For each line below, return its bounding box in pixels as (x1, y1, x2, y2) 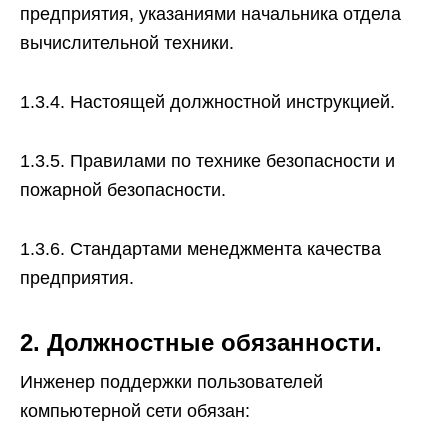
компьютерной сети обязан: (20, 401, 250, 421)
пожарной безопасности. (20, 180, 226, 200)
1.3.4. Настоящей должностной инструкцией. (20, 92, 395, 112)
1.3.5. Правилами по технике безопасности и (20, 151, 395, 171)
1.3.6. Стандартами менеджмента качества (20, 239, 381, 259)
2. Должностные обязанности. (20, 329, 382, 356)
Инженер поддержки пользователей (20, 372, 323, 392)
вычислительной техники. (20, 33, 234, 53)
